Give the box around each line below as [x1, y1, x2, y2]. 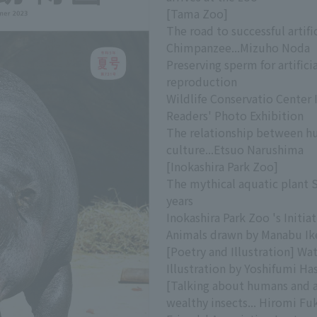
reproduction [166, 73, 238, 90]
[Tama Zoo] [166, 5, 229, 22]
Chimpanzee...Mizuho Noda [166, 39, 311, 56]
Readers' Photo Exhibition [166, 107, 304, 124]
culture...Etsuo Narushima [166, 141, 304, 158]
